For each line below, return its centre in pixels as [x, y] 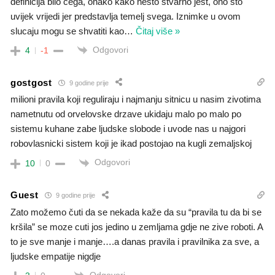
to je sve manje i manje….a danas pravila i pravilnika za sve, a [135, 241]
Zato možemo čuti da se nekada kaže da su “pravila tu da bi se [136, 212]
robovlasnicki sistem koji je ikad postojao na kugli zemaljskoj [131, 144]
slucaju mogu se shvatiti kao [67, 31]
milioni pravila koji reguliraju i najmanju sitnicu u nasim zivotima [136, 99]
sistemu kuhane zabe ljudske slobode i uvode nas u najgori [128, 129]
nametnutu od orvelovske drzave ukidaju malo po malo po [126, 114]
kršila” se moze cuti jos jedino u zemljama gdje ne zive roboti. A [137, 227]
